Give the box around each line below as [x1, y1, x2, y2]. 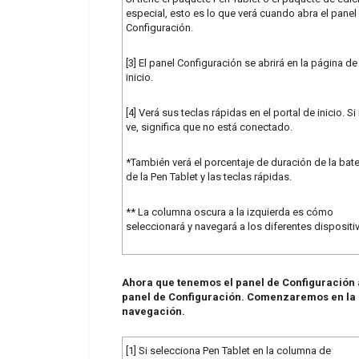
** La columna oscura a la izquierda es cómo [126, 205, 333, 218]
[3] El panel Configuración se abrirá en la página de [126, 56, 357, 69]
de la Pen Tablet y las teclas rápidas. [126, 170, 292, 183]
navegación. [122, 305, 185, 317]
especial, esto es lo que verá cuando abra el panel [126, 6, 357, 19]
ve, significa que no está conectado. [126, 120, 292, 133]
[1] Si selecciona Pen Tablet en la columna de [126, 344, 331, 357]
